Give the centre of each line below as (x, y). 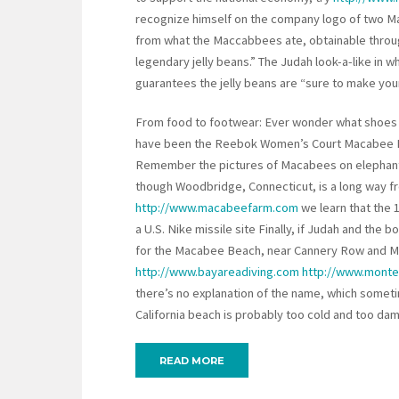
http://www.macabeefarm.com (217, 208)
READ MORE (192, 361)
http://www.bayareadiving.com (217, 272)
